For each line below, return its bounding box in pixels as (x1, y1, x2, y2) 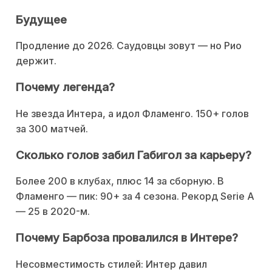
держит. (16, 55, 56, 67)
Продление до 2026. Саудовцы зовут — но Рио (16, 39, 242, 52)
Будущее (16, 12, 67, 27)
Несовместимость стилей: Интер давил (16, 257, 207, 270)
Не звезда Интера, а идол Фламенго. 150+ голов (16, 107, 249, 120)
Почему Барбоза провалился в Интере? (16, 230, 238, 245)
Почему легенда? (16, 80, 115, 95)
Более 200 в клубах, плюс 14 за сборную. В (16, 175, 224, 188)
